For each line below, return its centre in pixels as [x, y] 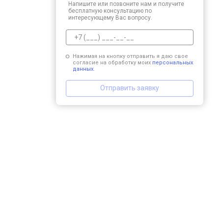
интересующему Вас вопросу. [110, 17]
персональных [172, 62]
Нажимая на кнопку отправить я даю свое [130, 56]
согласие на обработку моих [112, 62]
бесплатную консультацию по [110, 11]
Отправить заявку [130, 88]
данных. [83, 69]
